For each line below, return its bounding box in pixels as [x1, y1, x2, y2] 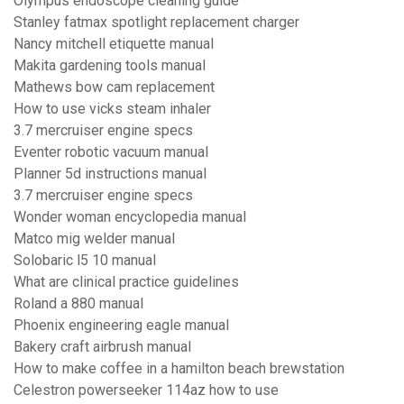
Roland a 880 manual [14, 295, 143, 313]
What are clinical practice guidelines [14, 273, 239, 291]
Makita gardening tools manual [14, 57, 206, 75]
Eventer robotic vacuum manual [14, 143, 208, 161]
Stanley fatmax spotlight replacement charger [14, 14, 299, 32]
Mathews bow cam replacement [14, 78, 215, 96]
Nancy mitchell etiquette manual [14, 35, 214, 53]
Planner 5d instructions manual [14, 165, 207, 183]
